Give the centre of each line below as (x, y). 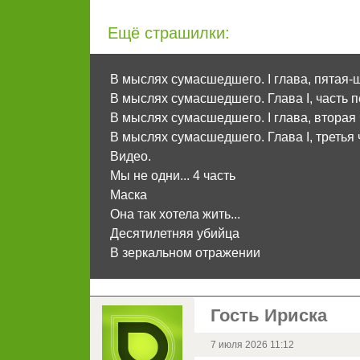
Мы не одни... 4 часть (173, 176)
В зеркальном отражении (185, 253)
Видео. (131, 157)
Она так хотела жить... (175, 215)
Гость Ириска (269, 316)
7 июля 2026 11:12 (252, 345)
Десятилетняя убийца (175, 234)
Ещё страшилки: (169, 33)
